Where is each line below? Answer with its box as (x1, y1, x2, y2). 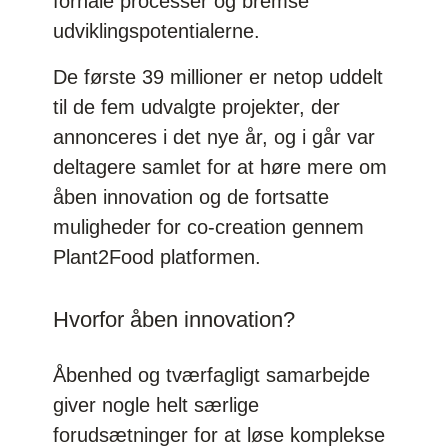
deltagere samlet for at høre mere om (53, 155, 388, 178)
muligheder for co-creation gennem (53, 215, 365, 238)
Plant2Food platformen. (53, 245, 262, 268)
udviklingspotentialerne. (53, 19, 261, 42)
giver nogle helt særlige (53, 393, 260, 416)
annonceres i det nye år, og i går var (53, 125, 376, 148)
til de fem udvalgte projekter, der (53, 95, 341, 118)
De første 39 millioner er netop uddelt (53, 65, 384, 88)
